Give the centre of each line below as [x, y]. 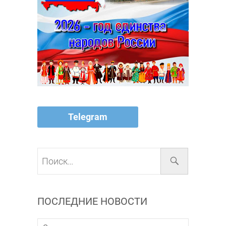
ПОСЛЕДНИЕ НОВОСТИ [92, 201]
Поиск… [174, 153]
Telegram [88, 117]
